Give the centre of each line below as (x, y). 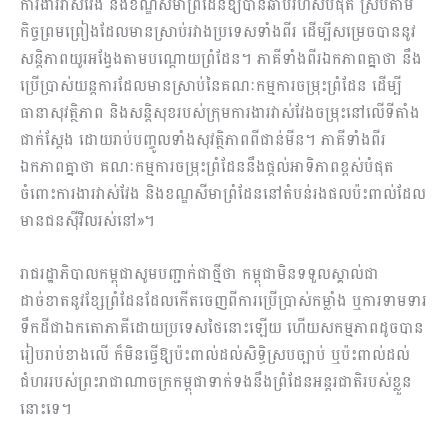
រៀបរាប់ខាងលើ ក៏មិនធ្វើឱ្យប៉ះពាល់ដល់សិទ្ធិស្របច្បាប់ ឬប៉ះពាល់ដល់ (215, 355)
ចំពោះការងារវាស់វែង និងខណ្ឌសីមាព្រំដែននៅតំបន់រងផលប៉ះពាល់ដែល (223, 194)
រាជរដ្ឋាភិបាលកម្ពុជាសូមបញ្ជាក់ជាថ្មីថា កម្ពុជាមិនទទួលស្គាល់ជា (199, 274)
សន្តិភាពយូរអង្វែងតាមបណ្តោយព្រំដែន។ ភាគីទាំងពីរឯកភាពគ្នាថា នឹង (221, 59)
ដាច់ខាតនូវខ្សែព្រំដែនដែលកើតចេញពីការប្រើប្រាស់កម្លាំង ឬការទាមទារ (223, 301)
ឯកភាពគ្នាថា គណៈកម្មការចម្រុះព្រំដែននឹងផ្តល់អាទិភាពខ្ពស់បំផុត (207, 167)
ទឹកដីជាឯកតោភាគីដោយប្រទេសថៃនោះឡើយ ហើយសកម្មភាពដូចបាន (222, 328)
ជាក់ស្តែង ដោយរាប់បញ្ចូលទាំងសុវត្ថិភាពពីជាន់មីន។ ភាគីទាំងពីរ (203, 140)
